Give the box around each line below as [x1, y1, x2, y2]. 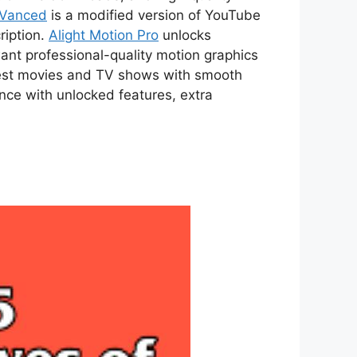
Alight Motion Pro [49, 27, 159, 43]
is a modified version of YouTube [47, 7, 261, 23]
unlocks [159, 27, 211, 43]
